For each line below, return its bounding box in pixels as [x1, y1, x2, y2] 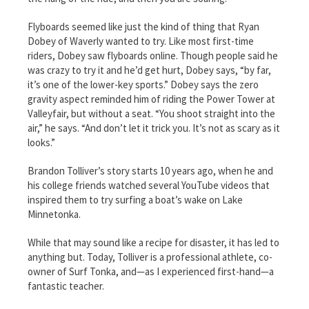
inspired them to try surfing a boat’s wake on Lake [28, 192, 243, 206]
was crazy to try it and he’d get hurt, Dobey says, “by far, [28, 63, 271, 77]
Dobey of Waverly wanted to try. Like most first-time [28, 34, 254, 48]
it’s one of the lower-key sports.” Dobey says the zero [28, 77, 259, 91]
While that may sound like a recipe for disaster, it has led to [28, 235, 279, 249]
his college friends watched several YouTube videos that [28, 178, 270, 192]
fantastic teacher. [28, 279, 104, 292]
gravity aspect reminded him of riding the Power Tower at [28, 92, 275, 106]
